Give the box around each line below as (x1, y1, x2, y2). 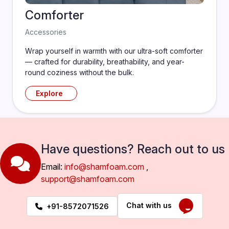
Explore (35, 89, 63, 98)
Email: (41, 162, 64, 172)
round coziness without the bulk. (25, 68, 134, 77)
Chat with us (126, 200, 178, 210)
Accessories (25, 28, 66, 36)
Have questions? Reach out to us (41, 142, 225, 156)
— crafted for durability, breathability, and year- (25, 57, 185, 66)
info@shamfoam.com (64, 162, 144, 172)
